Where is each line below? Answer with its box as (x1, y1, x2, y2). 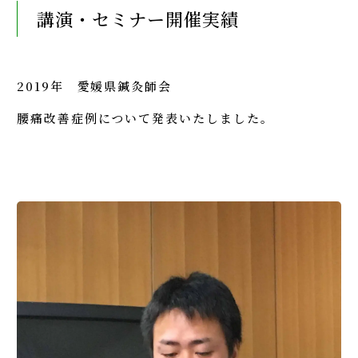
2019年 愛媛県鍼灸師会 (17, 77, 172, 94)
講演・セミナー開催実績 (37, 6, 239, 31)
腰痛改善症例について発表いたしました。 (17, 109, 274, 126)
